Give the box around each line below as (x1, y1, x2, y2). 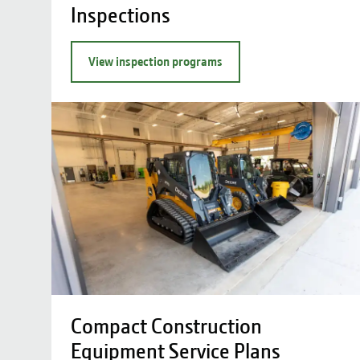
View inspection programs (88, 54, 223, 69)
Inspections (71, 2, 170, 28)
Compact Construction (71, 314, 262, 340)
